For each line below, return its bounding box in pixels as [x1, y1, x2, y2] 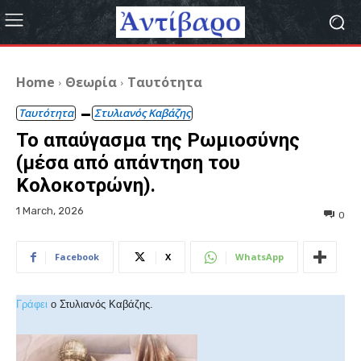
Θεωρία [65, 73, 117, 91]
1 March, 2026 [16, 205, 84, 218]
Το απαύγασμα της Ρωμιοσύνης [16, 129, 300, 151]
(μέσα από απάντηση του [16, 151, 240, 174]
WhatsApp [235, 251, 284, 263]
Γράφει [16, 298, 48, 311]
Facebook [55, 251, 99, 263]
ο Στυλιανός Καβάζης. [48, 298, 153, 311]
